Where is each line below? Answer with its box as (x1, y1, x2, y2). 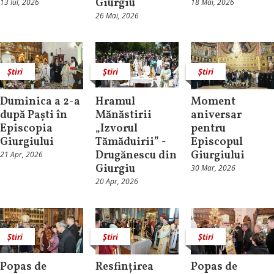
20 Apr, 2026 (95, 176, 138, 187)
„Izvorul (95, 120, 138, 136)
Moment (190, 94, 235, 109)
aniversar (190, 107, 242, 123)
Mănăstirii (95, 107, 152, 123)
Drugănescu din (95, 147, 177, 163)
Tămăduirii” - (95, 134, 166, 150)
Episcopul (190, 134, 243, 150)
